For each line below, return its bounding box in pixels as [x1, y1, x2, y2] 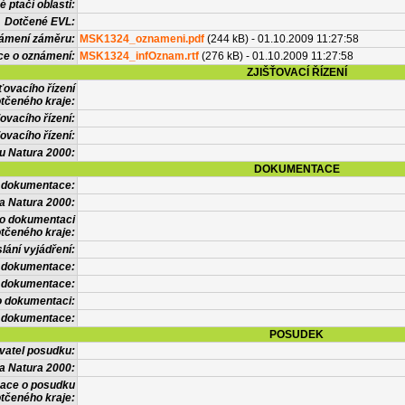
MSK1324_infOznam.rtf [80, 50, 199, 62]
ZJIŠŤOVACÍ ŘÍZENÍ [246, 66, 347, 79]
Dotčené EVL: [5, 15, 75, 28]
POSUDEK [269, 328, 324, 341]
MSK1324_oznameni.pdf [80, 33, 204, 45]
